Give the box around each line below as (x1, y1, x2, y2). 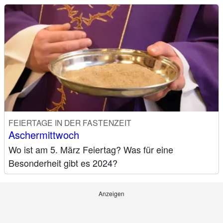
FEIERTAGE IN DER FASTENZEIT (8, 117, 131, 128)
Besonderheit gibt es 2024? (8, 156, 117, 170)
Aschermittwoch (8, 127, 79, 142)
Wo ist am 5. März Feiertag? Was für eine (8, 143, 173, 156)
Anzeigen (99, 189, 124, 198)
